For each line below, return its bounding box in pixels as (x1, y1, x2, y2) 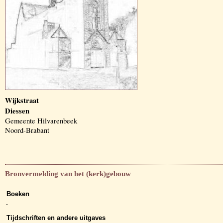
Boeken (6, 190, 29, 198)
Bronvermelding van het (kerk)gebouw (5, 170, 131, 178)
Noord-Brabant (5, 125, 49, 135)
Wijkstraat (5, 95, 39, 106)
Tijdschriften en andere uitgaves (6, 214, 106, 222)
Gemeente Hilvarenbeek (5, 116, 77, 125)
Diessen (5, 106, 29, 116)
